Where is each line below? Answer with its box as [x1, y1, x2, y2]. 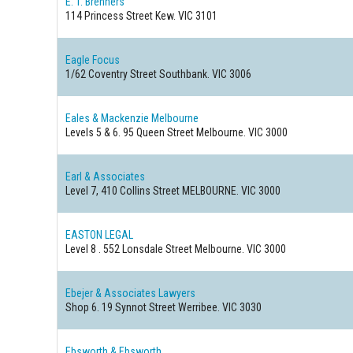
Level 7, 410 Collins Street [65, 184, 180, 197]
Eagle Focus [65, 54, 121, 66]
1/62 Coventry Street [65, 68, 158, 80]
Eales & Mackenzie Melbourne [65, 112, 199, 124]
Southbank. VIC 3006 [157, 68, 252, 80]
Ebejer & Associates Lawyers [65, 287, 196, 299]
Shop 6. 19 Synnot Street [65, 301, 176, 314]
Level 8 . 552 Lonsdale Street [65, 243, 193, 255]
